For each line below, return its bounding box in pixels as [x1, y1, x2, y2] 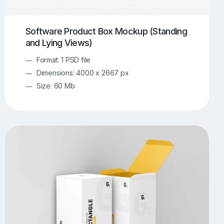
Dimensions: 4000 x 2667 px [36, 68, 129, 77]
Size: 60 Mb [36, 81, 75, 90]
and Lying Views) [25, 37, 92, 48]
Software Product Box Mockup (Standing [25, 25, 187, 36]
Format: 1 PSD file [36, 55, 91, 64]
